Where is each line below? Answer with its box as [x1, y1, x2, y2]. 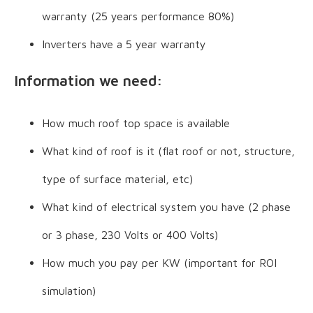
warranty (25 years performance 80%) [42, 9, 234, 22]
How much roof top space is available [42, 116, 230, 129]
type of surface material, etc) [42, 172, 193, 185]
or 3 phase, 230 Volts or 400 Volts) [42, 228, 218, 241]
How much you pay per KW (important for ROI [42, 256, 277, 269]
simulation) [42, 284, 96, 297]
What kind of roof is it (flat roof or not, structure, [42, 144, 295, 157]
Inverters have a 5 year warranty [42, 37, 206, 50]
